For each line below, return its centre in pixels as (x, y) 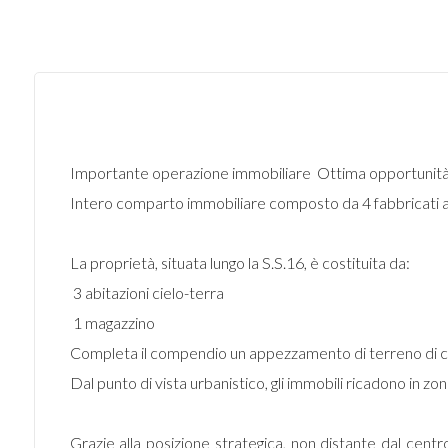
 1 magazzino (112, 322)
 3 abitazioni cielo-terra (146, 292)
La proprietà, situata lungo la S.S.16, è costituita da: (239, 262)
